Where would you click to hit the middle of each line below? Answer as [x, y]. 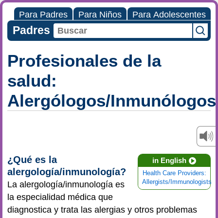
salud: [32, 81]
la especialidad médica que [60, 197]
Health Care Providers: [174, 173]
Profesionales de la [84, 61]
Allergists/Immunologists [177, 182]
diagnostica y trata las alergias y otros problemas [102, 210]
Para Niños [100, 15]
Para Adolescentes [169, 15]
